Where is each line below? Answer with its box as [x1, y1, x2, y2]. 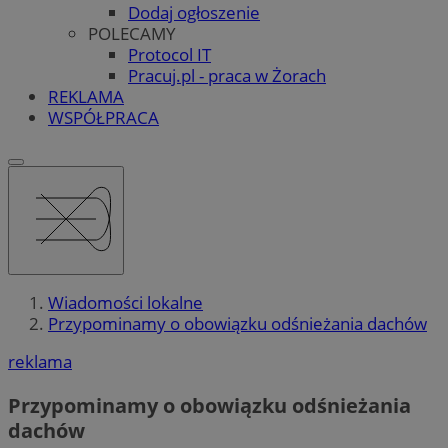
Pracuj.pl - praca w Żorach [128, 63, 326, 87]
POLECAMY [88, 21, 176, 45]
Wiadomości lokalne [48, 291, 203, 315]
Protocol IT [128, 42, 211, 66]
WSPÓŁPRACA [48, 105, 159, 129]
